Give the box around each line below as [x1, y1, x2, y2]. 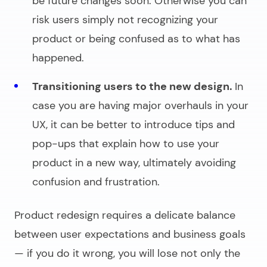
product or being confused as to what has [32, 32, 240, 46]
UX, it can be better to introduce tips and [32, 117, 235, 132]
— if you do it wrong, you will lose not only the [14, 246, 240, 261]
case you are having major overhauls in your [32, 98, 249, 113]
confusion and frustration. [32, 175, 160, 190]
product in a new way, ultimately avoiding [32, 156, 236, 170]
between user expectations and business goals [14, 227, 246, 242]
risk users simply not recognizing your [32, 13, 218, 27]
